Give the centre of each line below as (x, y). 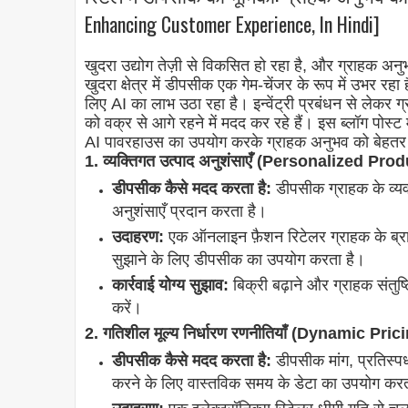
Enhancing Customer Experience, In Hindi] (232, 23)
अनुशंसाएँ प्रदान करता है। (189, 212)
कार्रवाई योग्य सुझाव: (170, 286)
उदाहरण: (138, 237)
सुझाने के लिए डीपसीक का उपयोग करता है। (239, 260)
